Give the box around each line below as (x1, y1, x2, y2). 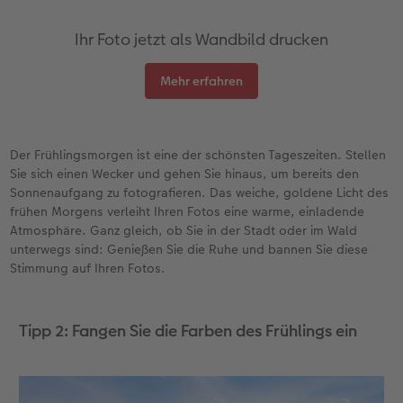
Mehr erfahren (160, 72, 243, 91)
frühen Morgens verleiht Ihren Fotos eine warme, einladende (10, 202, 365, 221)
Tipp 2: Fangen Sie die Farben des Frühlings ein (18, 319, 357, 343)
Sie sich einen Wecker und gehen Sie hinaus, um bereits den (10, 165, 360, 184)
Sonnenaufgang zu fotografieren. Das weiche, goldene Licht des (10, 184, 390, 202)
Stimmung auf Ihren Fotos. (10, 259, 166, 278)
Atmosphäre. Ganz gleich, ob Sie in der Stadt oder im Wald (10, 221, 358, 240)
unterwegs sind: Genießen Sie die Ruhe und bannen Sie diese (10, 240, 369, 259)
